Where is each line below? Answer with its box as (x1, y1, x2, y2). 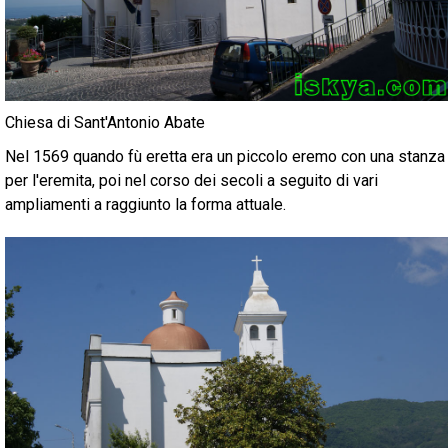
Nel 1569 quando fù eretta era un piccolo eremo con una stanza (5, 147, 445, 167)
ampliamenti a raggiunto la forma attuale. (5, 195, 286, 215)
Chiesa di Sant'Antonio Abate (5, 113, 205, 133)
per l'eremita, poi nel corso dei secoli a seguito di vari (5, 171, 378, 191)
